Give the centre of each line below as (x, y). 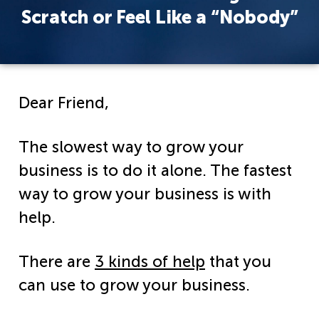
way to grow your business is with (145, 194)
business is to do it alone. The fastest (155, 171)
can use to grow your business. (134, 286)
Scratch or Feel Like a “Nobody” (159, 17)
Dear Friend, (64, 103)
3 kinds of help (150, 262)
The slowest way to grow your (131, 147)
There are (57, 262)
